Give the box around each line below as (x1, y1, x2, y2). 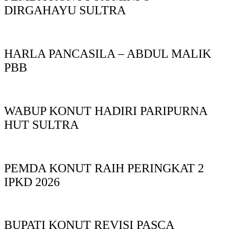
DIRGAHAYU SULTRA (4, 4, 126, 17)
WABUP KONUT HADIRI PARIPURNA (4, 104, 207, 118)
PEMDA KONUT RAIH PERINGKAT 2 (4, 161, 204, 175)
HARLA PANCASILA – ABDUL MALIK (4, 47, 211, 60)
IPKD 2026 (4, 175, 60, 189)
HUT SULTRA (4, 118, 79, 131)
